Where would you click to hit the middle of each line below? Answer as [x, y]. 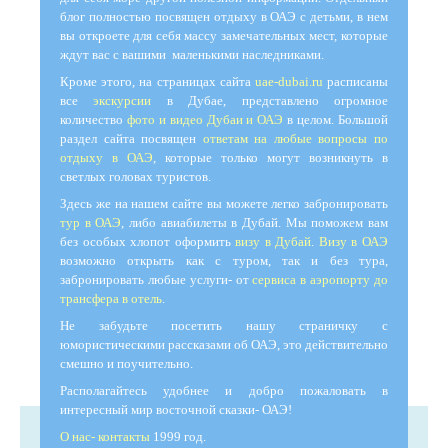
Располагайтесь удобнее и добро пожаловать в [224, 390]
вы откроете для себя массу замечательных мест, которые [224, 35]
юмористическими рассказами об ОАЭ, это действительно [224, 344]
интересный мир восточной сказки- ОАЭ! [176, 409]
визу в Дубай [273, 241]
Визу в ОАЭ [353, 241]
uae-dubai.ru [288, 81]
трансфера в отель [111, 298]
